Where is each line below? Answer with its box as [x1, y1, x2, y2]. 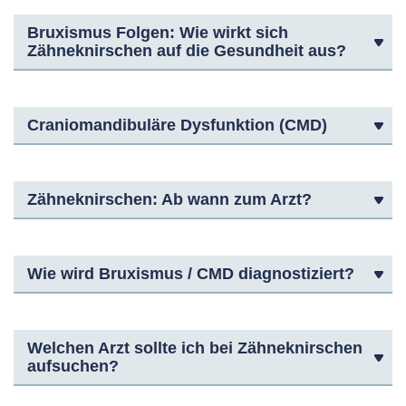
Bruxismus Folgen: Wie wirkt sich [27, 24, 288, 42]
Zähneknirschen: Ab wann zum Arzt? [27, 190, 312, 208]
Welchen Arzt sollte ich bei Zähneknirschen [27, 339, 362, 357]
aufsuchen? [27, 357, 119, 375]
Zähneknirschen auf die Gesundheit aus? [27, 42, 346, 60]
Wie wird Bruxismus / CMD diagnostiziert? [27, 265, 354, 283]
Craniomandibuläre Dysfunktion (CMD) [27, 116, 327, 134]
